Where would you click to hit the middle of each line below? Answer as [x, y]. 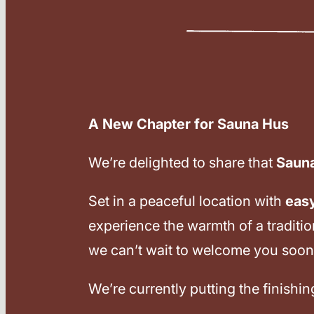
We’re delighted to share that [183, 163]
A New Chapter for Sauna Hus [189, 124]
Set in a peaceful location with [187, 202]
